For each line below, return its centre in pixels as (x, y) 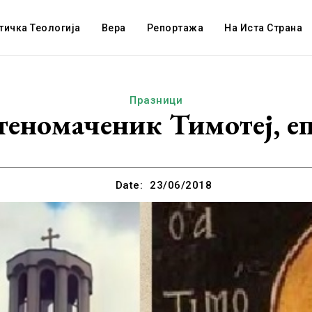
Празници (156, 100)
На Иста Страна (264, 28)
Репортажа (175, 28)
